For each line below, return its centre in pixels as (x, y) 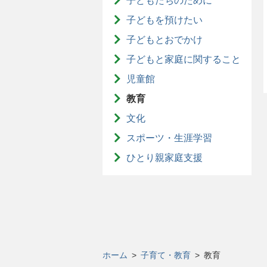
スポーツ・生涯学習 (169, 138)
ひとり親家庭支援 (164, 158)
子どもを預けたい (164, 20)
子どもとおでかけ (164, 40)
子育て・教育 (166, 255)
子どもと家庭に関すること (184, 59)
